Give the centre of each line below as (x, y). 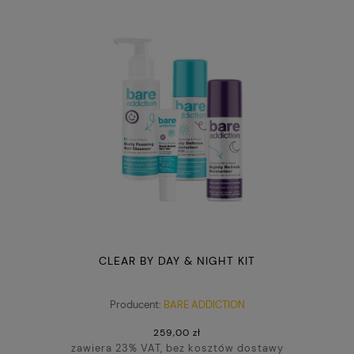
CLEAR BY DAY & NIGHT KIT (177, 261)
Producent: (135, 304)
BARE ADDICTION (204, 304)
